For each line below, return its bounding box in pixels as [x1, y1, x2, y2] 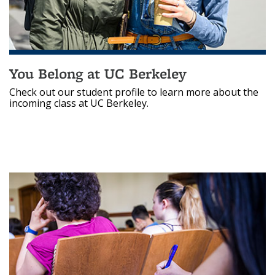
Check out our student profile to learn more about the [9, 85, 258, 99]
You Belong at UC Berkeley [9, 63, 187, 83]
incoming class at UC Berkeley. [9, 96, 149, 110]
